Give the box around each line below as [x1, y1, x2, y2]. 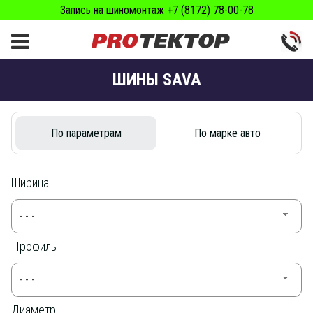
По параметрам [50, 126, 122, 140]
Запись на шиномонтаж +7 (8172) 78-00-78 [59, 3, 254, 17]
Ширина [11, 175, 49, 190]
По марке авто [194, 126, 261, 140]
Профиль [11, 239, 57, 254]
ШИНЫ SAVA [112, 70, 201, 89]
